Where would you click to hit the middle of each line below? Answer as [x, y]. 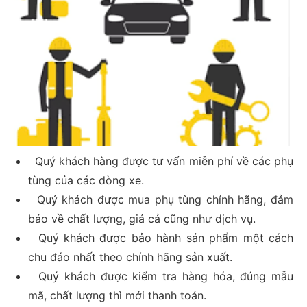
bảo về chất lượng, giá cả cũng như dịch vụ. [142, 219]
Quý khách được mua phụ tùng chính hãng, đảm [160, 200]
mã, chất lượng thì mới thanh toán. [117, 296]
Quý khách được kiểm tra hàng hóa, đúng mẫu [160, 277]
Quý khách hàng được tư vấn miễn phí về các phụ [160, 161]
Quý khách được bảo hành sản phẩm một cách [160, 238]
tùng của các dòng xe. [86, 181]
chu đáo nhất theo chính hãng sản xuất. [130, 257]
